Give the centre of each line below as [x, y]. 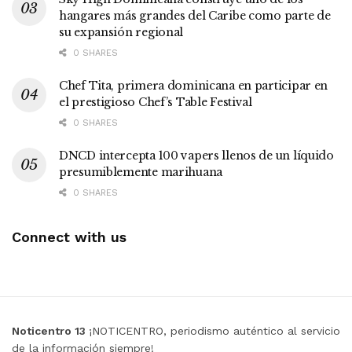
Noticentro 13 [50, 330]
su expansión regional [121, 32]
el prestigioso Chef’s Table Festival [156, 102]
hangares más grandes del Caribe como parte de [195, 15]
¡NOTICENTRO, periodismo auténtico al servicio [214, 330]
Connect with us [69, 236]
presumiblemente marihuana [141, 172]
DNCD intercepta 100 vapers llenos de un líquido [196, 155]
